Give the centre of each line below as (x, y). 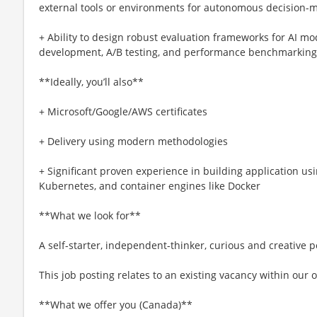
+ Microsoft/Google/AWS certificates (123, 111)
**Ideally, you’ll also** (91, 81)
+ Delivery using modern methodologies (133, 141)
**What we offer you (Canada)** (116, 304)
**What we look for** (90, 215)
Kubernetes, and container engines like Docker (150, 185)
